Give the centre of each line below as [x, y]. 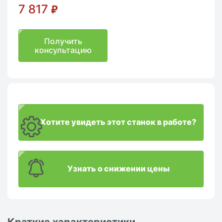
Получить [63, 41]
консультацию [63, 50]
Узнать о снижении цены [118, 168]
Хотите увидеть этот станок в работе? [118, 122]
